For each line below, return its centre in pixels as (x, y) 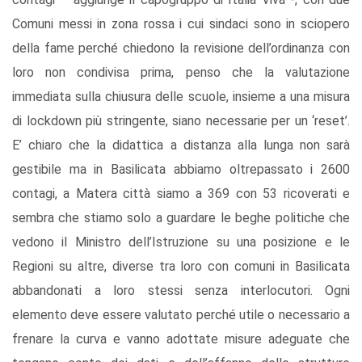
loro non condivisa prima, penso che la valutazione (181, 73)
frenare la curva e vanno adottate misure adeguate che (181, 339)
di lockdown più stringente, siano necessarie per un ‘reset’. (181, 121)
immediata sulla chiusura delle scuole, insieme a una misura (181, 97)
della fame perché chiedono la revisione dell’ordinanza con (181, 48)
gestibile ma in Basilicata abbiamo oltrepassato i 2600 (181, 170)
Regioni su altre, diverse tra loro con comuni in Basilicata (181, 267)
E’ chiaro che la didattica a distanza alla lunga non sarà (181, 145)
